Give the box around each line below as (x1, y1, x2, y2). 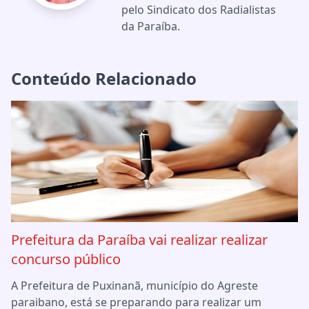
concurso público (11, 249, 121, 268)
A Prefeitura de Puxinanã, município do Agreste (11, 277, 258, 293)
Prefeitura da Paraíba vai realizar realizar (11, 230, 268, 249)
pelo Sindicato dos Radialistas (121, 1, 276, 17)
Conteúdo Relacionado (11, 66, 197, 90)
